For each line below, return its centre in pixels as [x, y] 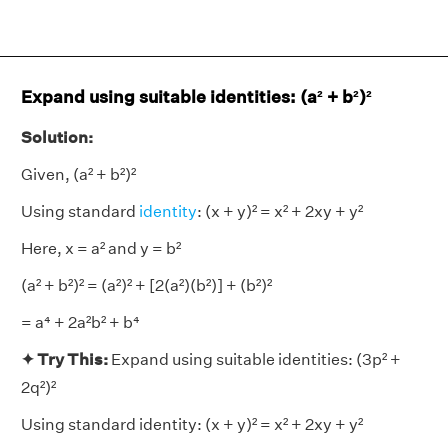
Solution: [57, 137]
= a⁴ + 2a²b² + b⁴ [80, 322]
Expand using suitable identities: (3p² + [254, 359]
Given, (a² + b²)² [78, 174]
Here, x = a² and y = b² [101, 248]
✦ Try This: [64, 359]
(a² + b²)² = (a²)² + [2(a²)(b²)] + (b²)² [146, 285]
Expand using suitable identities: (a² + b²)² [196, 96]
